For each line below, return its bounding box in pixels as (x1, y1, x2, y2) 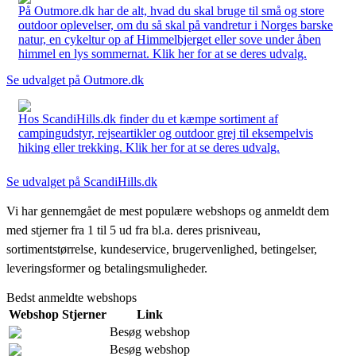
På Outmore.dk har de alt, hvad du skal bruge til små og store (18, 3, 324, 17)
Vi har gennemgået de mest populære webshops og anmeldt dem (6, 203, 329, 218)
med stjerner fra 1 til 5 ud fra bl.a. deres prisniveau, (6, 222, 261, 237)
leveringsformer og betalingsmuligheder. (6, 261, 207, 275)
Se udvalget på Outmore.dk (6, 72, 144, 87)
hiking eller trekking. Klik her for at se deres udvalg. (18, 140, 280, 154)
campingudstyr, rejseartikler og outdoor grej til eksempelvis (18, 126, 313, 140)
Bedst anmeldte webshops (6, 290, 137, 304)
